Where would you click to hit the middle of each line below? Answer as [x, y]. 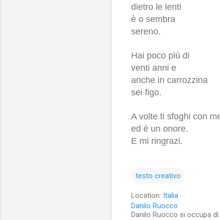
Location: [147, 195]
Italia [171, 195]
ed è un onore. [160, 128]
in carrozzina [183, 80]
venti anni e [155, 68]
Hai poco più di [160, 55]
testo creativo [158, 176]
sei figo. [146, 92]
